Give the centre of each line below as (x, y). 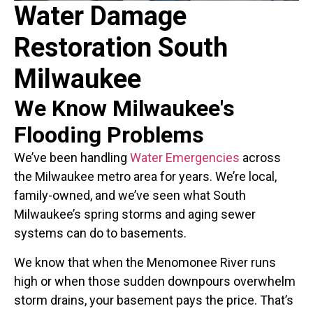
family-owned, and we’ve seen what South (130, 196)
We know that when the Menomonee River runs (145, 262)
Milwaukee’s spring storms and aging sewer (135, 214)
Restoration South (121, 48)
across (260, 158)
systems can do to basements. (100, 233)
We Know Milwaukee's (124, 109)
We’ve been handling (72, 158)
